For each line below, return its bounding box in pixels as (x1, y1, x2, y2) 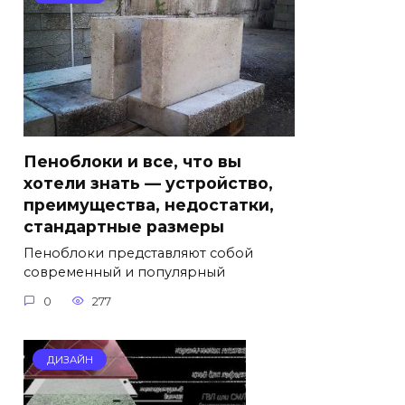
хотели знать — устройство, (24, 173, 273, 193)
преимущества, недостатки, (24, 194, 274, 214)
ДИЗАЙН (46, 353, 93, 366)
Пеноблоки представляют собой (24, 244, 253, 261)
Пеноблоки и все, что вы (24, 151, 241, 171)
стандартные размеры (24, 216, 224, 236)
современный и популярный (24, 263, 225, 280)
